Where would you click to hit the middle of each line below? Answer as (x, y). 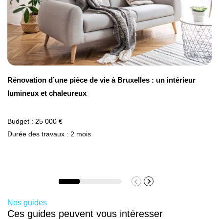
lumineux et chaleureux (47, 93)
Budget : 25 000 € (35, 121)
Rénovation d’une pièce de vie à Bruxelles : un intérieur (101, 80)
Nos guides (27, 203)
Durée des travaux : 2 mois (49, 134)
